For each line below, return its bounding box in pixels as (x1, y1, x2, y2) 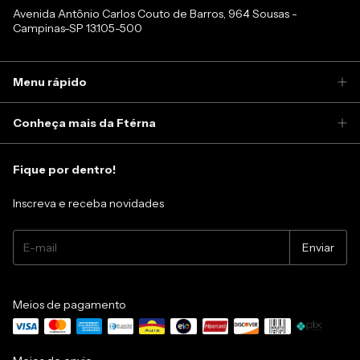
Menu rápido (13, 74, 87, 89)
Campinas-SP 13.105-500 (13, 20, 142, 35)
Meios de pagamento (13, 297, 126, 312)
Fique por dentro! (13, 162, 116, 177)
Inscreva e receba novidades (13, 195, 164, 211)
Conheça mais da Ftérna (13, 115, 156, 130)
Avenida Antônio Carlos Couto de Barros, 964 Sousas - (13, 6, 297, 21)
